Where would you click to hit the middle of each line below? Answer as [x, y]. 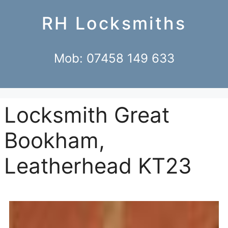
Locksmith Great [87, 115]
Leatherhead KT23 [98, 165]
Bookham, [54, 140]
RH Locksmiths [114, 23]
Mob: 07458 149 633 [114, 58]
